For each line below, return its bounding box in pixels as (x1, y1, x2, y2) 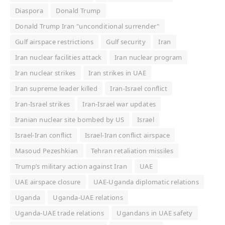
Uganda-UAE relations (53, 193, 124, 202)
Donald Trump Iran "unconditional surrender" (15, 22, 160, 31)
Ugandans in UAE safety (117, 208, 193, 218)
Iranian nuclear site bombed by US (15, 115, 125, 125)
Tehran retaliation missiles (90, 146, 174, 156)
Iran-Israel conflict (110, 84, 167, 93)
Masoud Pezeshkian (15, 146, 78, 156)
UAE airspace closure (15, 177, 81, 187)
